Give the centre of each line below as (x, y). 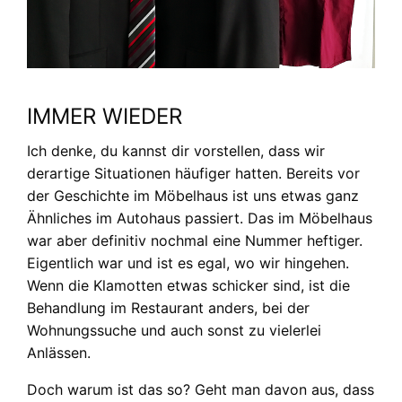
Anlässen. (59, 353)
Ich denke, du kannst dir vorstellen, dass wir (176, 151)
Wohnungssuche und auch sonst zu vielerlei (174, 331)
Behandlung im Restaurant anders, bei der (168, 308)
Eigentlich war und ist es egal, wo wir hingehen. (188, 263)
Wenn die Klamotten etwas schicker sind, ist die (188, 286)
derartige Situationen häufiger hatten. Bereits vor (193, 174)
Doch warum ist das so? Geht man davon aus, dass (201, 390)
